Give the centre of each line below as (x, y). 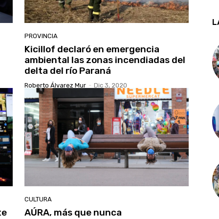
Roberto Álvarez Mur (55, 85)
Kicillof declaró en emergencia (92, 49)
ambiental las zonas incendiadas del (105, 60)
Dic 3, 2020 (110, 85)
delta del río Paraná (68, 70)
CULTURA (38, 199)
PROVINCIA (41, 36)
